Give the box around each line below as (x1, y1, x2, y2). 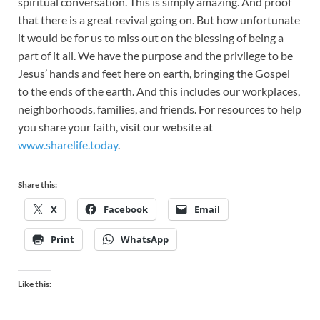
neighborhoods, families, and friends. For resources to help (18, 101, 301, 116)
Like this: (18, 278, 51, 289)
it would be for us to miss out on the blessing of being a (18, 30, 284, 44)
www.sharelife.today (18, 137, 118, 151)
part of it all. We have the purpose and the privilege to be (18, 48, 293, 62)
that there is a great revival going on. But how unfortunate (18, 12, 300, 26)
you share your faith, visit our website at (18, 119, 213, 134)
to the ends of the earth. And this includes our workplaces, (18, 84, 300, 98)
